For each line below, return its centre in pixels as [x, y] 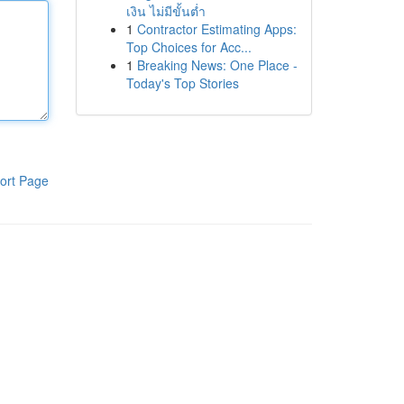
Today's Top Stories [182, 83]
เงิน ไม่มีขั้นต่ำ [165, 11]
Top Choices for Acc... [188, 47]
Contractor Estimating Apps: [216, 29]
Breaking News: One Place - [217, 65]
